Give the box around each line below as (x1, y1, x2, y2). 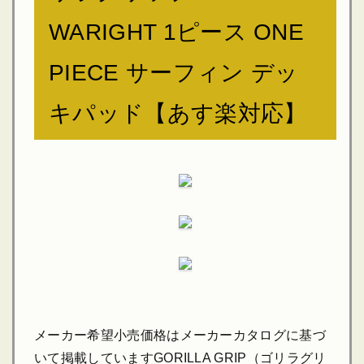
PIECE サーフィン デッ (49, 60, 299, 85)
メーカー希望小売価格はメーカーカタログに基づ (34, 328, 327, 342)
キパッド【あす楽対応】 (49, 101, 307, 126)
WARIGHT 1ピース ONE (49, 19, 305, 45)
